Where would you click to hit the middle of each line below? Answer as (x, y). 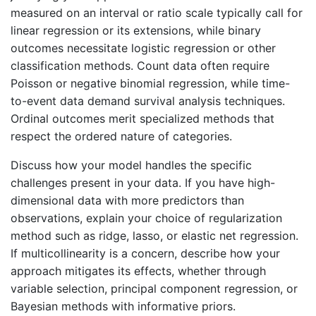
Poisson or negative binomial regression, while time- (150, 83)
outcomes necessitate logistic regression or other (143, 48)
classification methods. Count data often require (140, 65)
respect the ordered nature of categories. (121, 136)
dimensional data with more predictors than (127, 200)
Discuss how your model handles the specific (131, 165)
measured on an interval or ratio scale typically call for (157, 12)
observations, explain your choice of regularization (146, 218)
